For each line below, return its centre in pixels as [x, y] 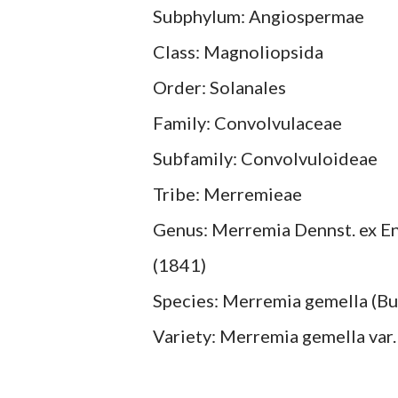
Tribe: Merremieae [227, 194]
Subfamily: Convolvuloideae [265, 158]
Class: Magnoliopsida [238, 52]
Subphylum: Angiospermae [259, 16]
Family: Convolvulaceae [247, 123]
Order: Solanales [219, 87]
